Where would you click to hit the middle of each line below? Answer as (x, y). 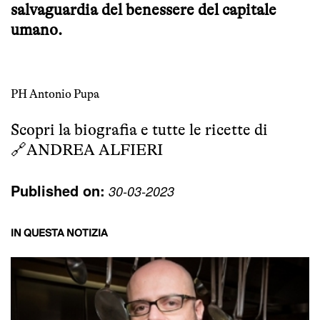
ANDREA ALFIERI (95, 150)
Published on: (58, 191)
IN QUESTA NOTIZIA (59, 234)
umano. (36, 30)
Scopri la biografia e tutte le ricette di (139, 130)
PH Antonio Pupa (55, 94)
